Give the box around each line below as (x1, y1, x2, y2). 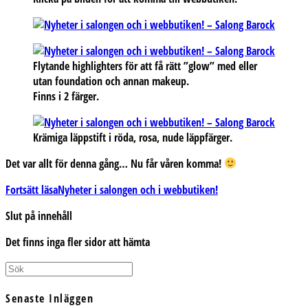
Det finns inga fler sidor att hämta (5, 234, 150, 250)
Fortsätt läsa (5, 181, 58, 197)
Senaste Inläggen (5, 291, 93, 307)
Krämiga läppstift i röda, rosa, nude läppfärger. (33, 129, 232, 145)
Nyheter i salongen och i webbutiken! (58, 181, 218, 197)
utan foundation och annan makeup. (33, 73, 189, 89)
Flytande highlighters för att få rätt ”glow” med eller (33, 58, 257, 74)
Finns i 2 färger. (33, 88, 99, 104)
